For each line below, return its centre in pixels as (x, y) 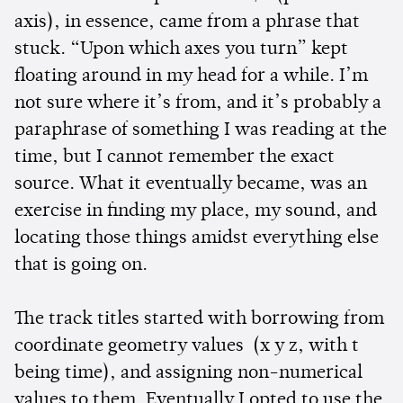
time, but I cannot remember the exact (175, 158)
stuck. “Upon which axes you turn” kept (181, 50)
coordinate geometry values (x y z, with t (187, 347)
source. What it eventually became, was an (191, 185)
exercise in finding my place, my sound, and (196, 212)
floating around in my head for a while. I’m (191, 77)
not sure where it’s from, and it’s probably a (198, 104)
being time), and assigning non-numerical (188, 374)
